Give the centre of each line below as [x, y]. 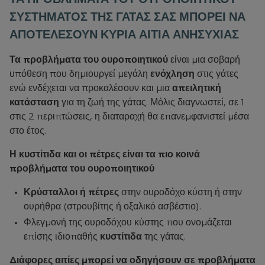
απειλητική [197, 89]
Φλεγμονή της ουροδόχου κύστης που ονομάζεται [128, 223]
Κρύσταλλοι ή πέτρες [71, 193]
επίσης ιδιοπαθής [62, 237]
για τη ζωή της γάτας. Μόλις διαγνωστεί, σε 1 [152, 103]
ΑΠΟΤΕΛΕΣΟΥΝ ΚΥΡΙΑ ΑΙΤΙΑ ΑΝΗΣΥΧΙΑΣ [124, 35]
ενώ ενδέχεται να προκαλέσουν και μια [91, 89]
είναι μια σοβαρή [205, 60]
